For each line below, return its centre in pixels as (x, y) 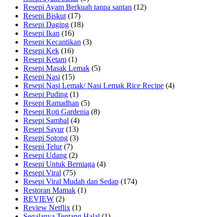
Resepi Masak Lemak (56, 68)
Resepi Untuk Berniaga (59, 164)
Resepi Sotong (46, 138)
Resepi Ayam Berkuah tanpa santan (77, 7)
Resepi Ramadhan (51, 103)
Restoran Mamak (49, 190)
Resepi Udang (45, 155)
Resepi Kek (41, 50)
